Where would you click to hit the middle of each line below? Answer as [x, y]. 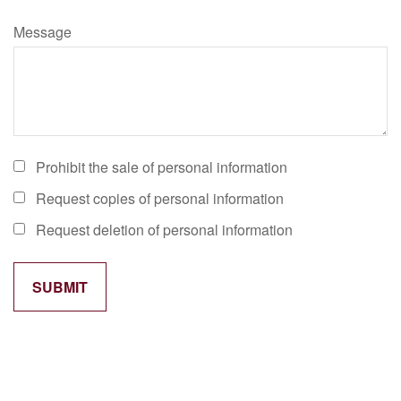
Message [43, 32]
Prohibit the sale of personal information [162, 167]
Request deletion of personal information [164, 230]
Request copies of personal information [160, 198]
